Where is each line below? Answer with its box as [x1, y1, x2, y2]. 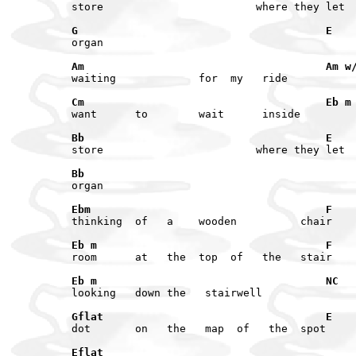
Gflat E [72, 310, 332, 323]
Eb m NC [72, 274, 339, 287]
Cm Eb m [72, 95, 351, 108]
